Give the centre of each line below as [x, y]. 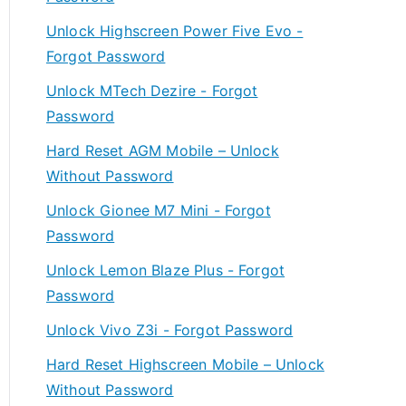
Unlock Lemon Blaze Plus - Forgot [166, 270]
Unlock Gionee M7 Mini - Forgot [159, 210]
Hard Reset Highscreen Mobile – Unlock [185, 364]
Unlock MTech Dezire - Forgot [152, 91]
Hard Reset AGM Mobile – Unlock [163, 150]
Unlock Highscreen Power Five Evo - [175, 31]
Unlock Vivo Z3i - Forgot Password [170, 330]
